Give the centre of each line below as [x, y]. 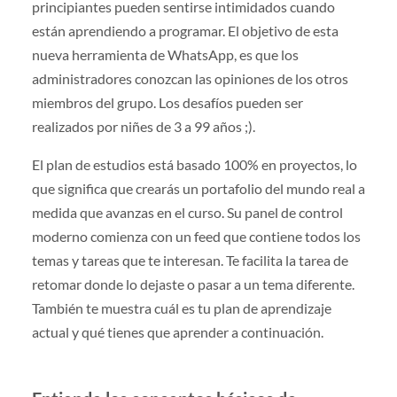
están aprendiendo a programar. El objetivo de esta [185, 31]
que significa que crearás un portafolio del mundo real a [198, 189]
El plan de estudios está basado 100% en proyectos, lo [194, 165]
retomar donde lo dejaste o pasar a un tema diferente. [193, 284]
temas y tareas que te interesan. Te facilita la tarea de [190, 261]
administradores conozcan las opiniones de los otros [190, 79]
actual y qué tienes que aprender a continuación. [177, 332]
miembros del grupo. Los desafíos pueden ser [167, 103]
